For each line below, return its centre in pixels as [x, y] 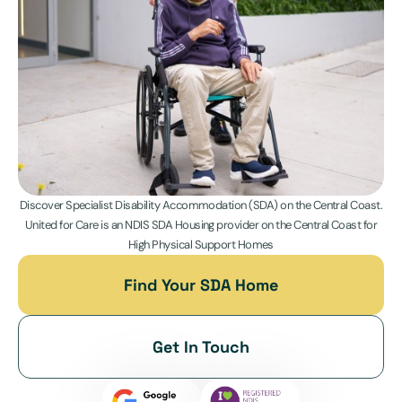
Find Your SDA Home [201, 285]
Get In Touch [201, 347]
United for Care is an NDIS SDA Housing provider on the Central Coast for [201, 225]
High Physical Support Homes [201, 245]
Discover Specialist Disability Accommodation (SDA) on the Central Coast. [201, 205]
